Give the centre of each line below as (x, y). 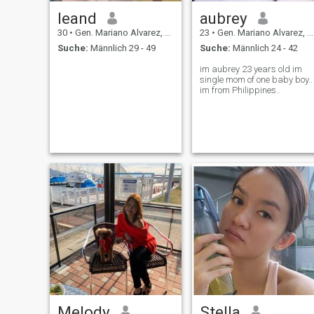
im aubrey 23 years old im (251, 69)
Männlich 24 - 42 (264, 48)
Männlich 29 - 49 (122, 48)
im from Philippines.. (240, 90)
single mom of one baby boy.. (256, 80)
